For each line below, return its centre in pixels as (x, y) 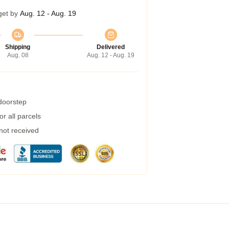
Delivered (111, 47)
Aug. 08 (18, 55)
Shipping (18, 47)
